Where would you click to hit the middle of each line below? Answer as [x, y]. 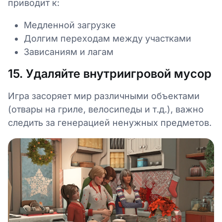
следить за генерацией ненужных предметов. [111, 122]
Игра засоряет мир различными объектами [104, 96]
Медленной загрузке [70, 25]
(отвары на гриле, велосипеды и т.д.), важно [106, 109]
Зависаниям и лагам [69, 52]
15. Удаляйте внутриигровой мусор [110, 73]
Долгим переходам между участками [108, 38]
